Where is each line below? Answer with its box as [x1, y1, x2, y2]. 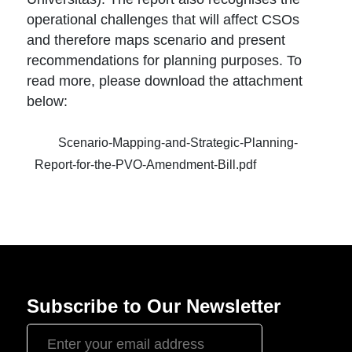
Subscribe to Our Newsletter [27, 295, 281, 317]
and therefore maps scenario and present [27, 32, 286, 48]
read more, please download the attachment [27, 73, 303, 89]
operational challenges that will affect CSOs [27, 12, 300, 27]
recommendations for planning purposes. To [27, 53, 302, 68]
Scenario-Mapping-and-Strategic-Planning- [58, 136, 299, 150]
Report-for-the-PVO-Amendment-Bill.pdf [35, 158, 257, 171]
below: [27, 93, 68, 109]
